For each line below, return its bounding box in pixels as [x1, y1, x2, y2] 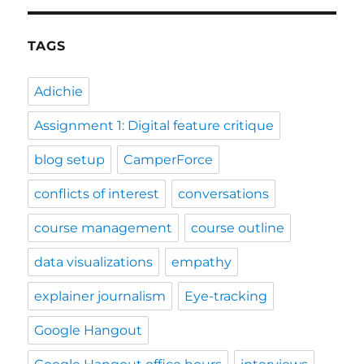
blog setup [34, 151, 106, 167]
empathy [171, 253, 232, 270]
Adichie [34, 83, 84, 99]
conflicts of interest [34, 185, 160, 201]
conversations [178, 185, 270, 201]
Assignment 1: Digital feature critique [34, 117, 275, 133]
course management [34, 219, 173, 236]
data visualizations [34, 253, 154, 270]
